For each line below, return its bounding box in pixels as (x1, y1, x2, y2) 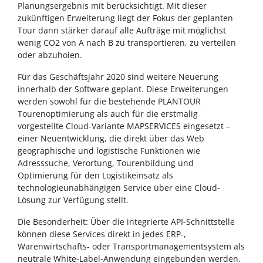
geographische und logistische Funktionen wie (18, 145, 200, 157)
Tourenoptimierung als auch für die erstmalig (18, 108, 198, 120)
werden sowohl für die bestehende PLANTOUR (18, 96, 201, 107)
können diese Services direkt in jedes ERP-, (18, 228, 186, 240)
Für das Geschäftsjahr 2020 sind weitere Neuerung (18, 71, 218, 83)
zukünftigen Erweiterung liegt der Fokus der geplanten (18, 12, 233, 24)
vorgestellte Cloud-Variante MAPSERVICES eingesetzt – (18, 120, 230, 132)
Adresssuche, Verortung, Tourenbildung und (18, 157, 194, 169)
